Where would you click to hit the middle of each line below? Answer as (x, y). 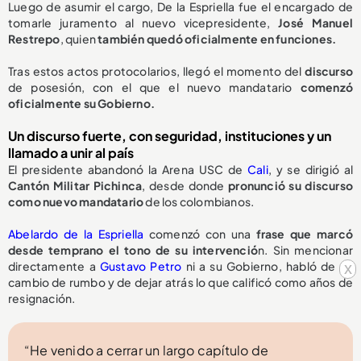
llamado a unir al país (71, 153)
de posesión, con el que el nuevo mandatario (154, 87)
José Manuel (315, 23)
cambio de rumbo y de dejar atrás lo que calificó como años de (180, 282)
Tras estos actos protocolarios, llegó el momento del (157, 71)
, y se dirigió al (310, 170)
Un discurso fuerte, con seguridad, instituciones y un (170, 136)
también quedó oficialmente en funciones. (217, 39)
